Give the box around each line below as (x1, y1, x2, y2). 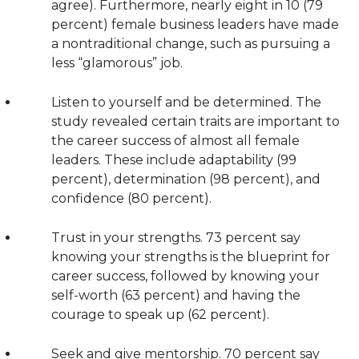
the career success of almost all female (51, 132, 300, 148)
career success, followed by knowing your (51, 268, 320, 284)
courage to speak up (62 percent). (51, 306, 269, 322)
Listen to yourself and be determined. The (51, 94, 321, 110)
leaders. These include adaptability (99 (51, 151, 296, 167)
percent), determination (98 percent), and (51, 171, 321, 187)
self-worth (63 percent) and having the (51, 287, 301, 303)
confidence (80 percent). (51, 190, 212, 206)
